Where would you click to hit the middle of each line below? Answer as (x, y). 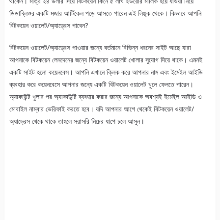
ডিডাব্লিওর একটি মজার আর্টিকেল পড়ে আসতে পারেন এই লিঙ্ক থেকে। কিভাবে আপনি (105, 13)
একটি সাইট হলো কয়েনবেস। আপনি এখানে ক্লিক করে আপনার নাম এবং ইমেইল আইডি (106, 72)
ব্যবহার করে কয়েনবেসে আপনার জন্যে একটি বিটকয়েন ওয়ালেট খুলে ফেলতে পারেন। (101, 84)
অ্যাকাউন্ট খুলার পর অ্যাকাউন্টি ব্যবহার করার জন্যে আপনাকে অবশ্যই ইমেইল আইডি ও (105, 97)
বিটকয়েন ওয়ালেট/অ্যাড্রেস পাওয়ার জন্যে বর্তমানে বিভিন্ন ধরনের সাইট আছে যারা (100, 48)
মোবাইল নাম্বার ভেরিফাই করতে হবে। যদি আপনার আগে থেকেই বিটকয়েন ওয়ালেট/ (101, 109)
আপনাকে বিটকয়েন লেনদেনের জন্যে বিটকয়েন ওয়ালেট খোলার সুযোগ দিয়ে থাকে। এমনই (106, 60)
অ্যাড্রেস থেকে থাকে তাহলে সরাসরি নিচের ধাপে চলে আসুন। (77, 121)
